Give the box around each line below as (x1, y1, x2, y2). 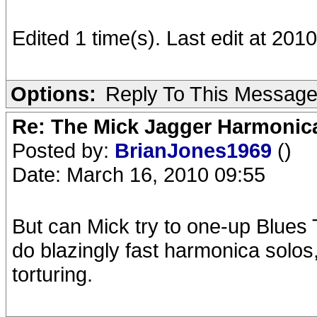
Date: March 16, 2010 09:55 (12, 163, 265, 186)
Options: (11, 82, 96, 105)
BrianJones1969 (115, 139, 277, 162)
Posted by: (12, 139, 115, 162)
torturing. (12, 263, 93, 286)
